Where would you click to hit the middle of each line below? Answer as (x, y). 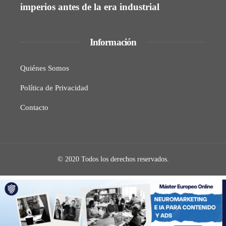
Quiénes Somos (45, 68)
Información (113, 42)
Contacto (34, 107)
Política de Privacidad (54, 88)
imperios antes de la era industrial (90, 7)
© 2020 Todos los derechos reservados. (113, 159)
